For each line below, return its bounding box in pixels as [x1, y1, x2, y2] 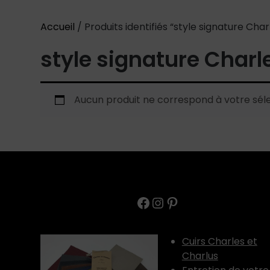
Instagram [149, 192, 226, 212]
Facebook [135, 192, 206, 212]
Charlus [181, 249, 218, 263]
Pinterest [164, 192, 227, 212]
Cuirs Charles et [181, 234, 257, 249]
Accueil [40, 20, 75, 34]
